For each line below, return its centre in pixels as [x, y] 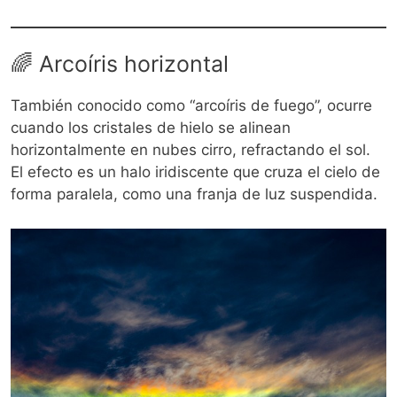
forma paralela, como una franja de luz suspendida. [194, 195]
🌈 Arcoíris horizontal [120, 64]
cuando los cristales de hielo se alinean [151, 128]
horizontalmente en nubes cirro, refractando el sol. [191, 150]
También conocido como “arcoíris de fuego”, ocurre [191, 106]
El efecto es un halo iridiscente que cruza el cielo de [195, 172]
